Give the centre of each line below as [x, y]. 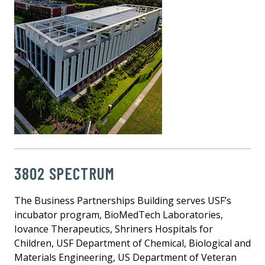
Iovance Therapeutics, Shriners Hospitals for [114, 229]
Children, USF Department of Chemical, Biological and [132, 243]
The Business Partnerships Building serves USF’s [123, 200]
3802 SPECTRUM [64, 173]
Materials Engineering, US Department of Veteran [125, 257]
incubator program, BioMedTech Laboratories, [119, 214]
